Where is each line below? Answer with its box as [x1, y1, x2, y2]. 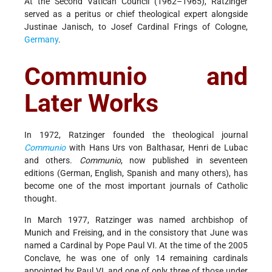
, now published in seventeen [120, 155, 248, 165]
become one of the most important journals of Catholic [24, 180, 248, 191]
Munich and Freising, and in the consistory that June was [24, 227, 248, 237]
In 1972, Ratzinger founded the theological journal [24, 129, 248, 140]
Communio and [24, 61, 248, 91]
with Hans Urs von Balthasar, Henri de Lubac [66, 142, 248, 152]
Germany [24, 35, 58, 45]
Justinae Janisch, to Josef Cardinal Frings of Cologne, [24, 22, 248, 32]
